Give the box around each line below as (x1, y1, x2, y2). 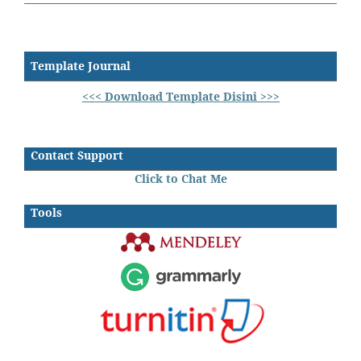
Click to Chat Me (135, 170, 227, 186)
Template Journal (31, 57, 131, 73)
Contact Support (31, 147, 123, 163)
